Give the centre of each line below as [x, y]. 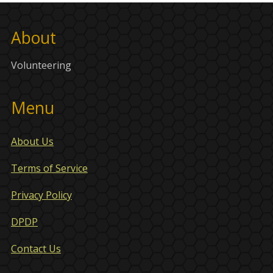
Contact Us [36, 249]
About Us [32, 142]
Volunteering [41, 66]
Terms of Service [49, 168]
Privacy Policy [41, 195]
